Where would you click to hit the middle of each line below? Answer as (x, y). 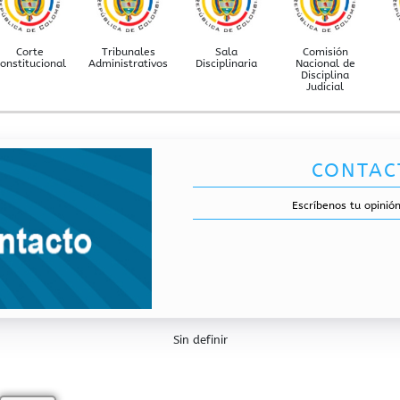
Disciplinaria (227, 64)
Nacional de (325, 64)
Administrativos (129, 64)
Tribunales (128, 52)
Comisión (325, 52)
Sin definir (200, 340)
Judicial (325, 87)
